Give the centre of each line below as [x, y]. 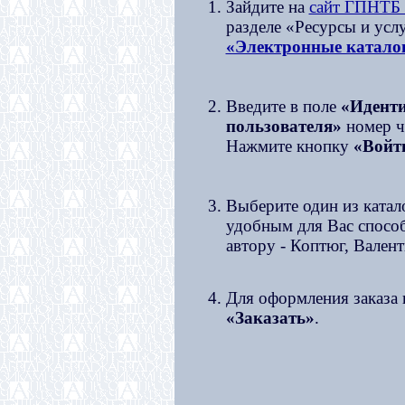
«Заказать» [270, 318]
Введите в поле [283, 106]
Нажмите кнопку [289, 146]
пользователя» [283, 126]
